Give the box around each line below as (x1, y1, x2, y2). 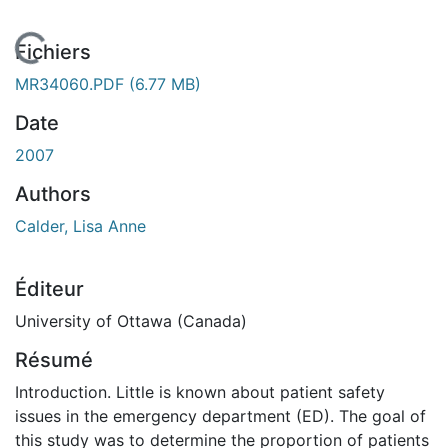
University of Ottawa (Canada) (15, 310, 247, 331)
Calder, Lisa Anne (15, 215, 146, 236)
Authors (15, 181, 91, 206)
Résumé (15, 347, 93, 372)
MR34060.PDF (15, 73, 129, 94)
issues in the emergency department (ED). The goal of (15, 405, 426, 426)
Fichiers (15, 39, 91, 64)
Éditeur (15, 276, 84, 301)
